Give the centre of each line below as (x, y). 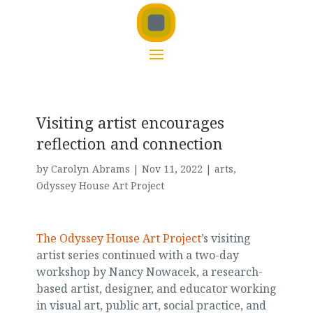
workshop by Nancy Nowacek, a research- (149, 272)
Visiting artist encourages (130, 122)
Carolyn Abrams (90, 169)
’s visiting (226, 238)
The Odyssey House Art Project (118, 238)
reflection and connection (129, 143)
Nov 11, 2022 (172, 169)
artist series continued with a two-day (137, 255)
